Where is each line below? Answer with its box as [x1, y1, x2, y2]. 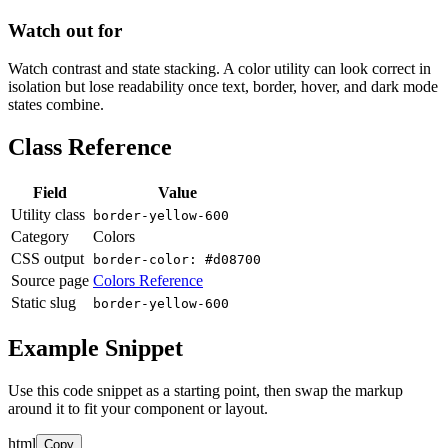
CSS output [11, 250, 84, 268]
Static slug [11, 294, 76, 312]
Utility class [11, 206, 85, 224]
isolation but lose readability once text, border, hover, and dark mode [8, 78, 438, 96]
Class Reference [8, 134, 172, 161]
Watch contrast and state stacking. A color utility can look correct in [8, 60, 431, 78]
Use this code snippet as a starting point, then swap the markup [8, 381, 403, 399]
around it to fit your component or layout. [8, 399, 268, 417]
